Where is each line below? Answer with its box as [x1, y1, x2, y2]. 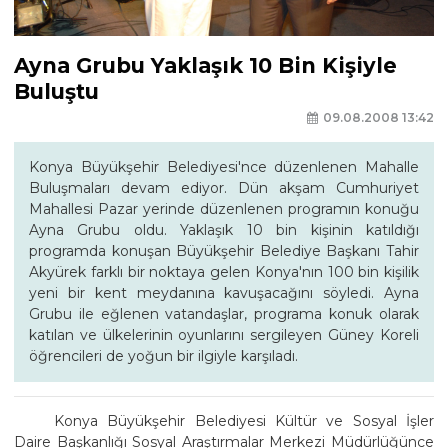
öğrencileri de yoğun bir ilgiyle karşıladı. [29, 346, 298, 365]
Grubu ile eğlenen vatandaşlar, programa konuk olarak [29, 304, 419, 323]
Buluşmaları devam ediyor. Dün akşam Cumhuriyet [29, 178, 419, 197]
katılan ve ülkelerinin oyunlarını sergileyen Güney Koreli [29, 325, 419, 344]
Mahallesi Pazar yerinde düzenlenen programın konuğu [29, 199, 419, 218]
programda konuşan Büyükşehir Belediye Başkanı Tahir [29, 241, 419, 260]
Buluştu [14, 79, 99, 105]
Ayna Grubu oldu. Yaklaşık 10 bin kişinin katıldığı [29, 220, 419, 239]
